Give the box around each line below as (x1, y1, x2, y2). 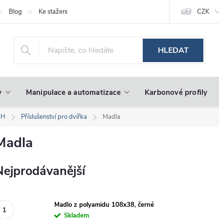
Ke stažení (39, 7, 67, 16)
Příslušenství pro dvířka (21, 112, 87, 121)
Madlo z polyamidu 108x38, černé (54, 200, 154, 209)
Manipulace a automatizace (25, 88, 121, 97)
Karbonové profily (145, 88, 208, 97)
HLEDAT (157, 45, 189, 56)
